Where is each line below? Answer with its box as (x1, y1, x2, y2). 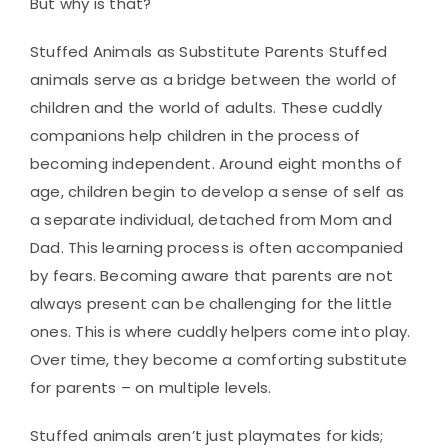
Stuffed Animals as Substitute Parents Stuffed (30, 41, 388, 63)
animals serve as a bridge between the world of (30, 69, 398, 91)
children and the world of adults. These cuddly (30, 97, 383, 119)
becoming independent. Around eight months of (30, 153, 402, 175)
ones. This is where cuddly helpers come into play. (30, 321, 411, 343)
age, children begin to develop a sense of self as (30, 181, 405, 203)
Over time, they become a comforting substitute (30, 349, 408, 371)
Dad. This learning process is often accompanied (30, 237, 404, 259)
